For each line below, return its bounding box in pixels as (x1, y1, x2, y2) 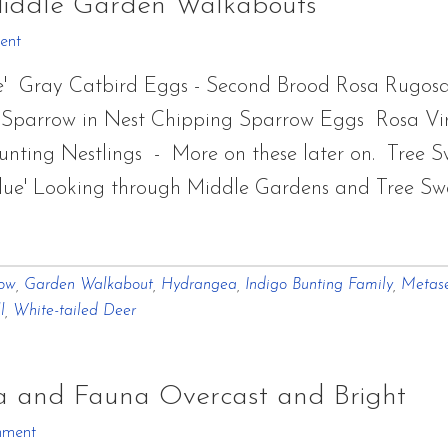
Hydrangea (161, 277, 237, 293)
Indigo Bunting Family (245, 277, 393, 293)
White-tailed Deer (13, 303, 136, 319)
